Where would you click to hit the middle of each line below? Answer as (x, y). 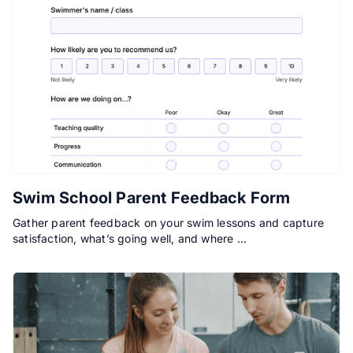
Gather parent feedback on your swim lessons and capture (169, 223)
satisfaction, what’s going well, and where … (130, 239)
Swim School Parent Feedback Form (152, 198)
